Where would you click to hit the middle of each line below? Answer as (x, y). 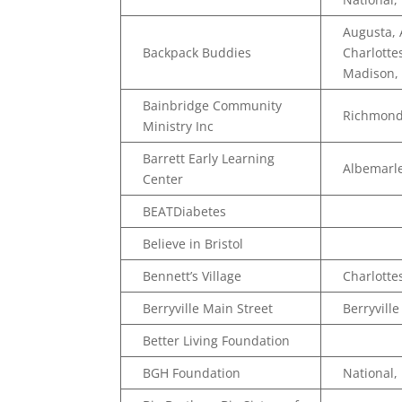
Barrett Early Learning (209, 158)
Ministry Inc (179, 126)
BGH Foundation (192, 373)
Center (163, 179)
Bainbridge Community (213, 105)
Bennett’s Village (192, 276)
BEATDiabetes (185, 211)
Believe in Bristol (193, 244)
